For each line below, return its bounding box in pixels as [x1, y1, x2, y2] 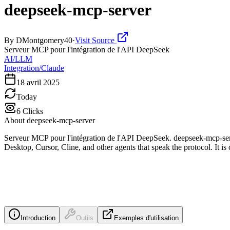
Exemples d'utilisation [114, 214, 179, 222]
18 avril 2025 [16, 78, 60, 87]
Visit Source [75, 35, 117, 45]
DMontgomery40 [16, 35, 72, 45]
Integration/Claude [4, 63, 64, 72]
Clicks [21, 106, 43, 116]
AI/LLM [4, 54, 32, 63]
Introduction [21, 214, 55, 222]
